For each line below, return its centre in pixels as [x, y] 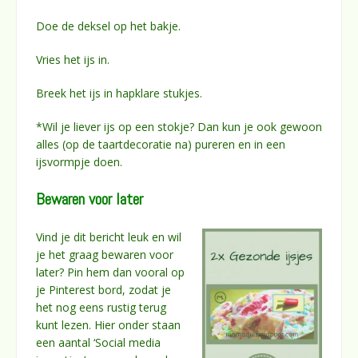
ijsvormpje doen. [79, 161]
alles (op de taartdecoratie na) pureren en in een [161, 144]
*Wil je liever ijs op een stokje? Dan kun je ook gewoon [179, 126]
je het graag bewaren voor [105, 254]
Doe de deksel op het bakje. [108, 26]
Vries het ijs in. [73, 59]
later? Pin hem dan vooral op [110, 272]
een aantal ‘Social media [98, 342]
